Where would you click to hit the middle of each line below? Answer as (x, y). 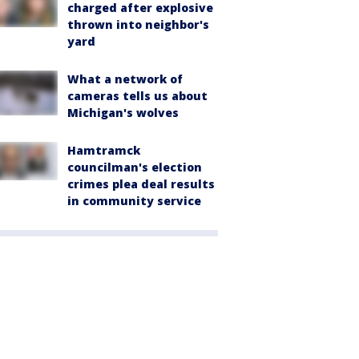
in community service (134, 200)
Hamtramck (104, 150)
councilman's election (135, 167)
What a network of (125, 79)
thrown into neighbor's (138, 24)
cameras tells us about (137, 95)
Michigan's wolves (123, 112)
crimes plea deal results (141, 184)
